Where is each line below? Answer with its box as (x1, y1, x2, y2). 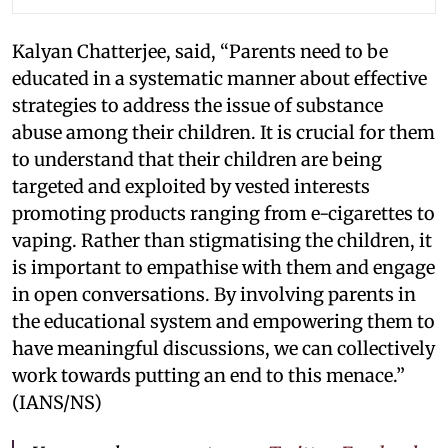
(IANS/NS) (12, 391, 102, 415)
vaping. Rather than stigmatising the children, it (12, 229, 432, 253)
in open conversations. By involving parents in (12, 283, 416, 307)
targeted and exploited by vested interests (12, 175, 370, 199)
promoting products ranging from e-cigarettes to (12, 202, 435, 226)
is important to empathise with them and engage (12, 256, 435, 280)
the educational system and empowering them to (12, 310, 435, 334)
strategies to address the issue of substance (12, 94, 383, 118)
